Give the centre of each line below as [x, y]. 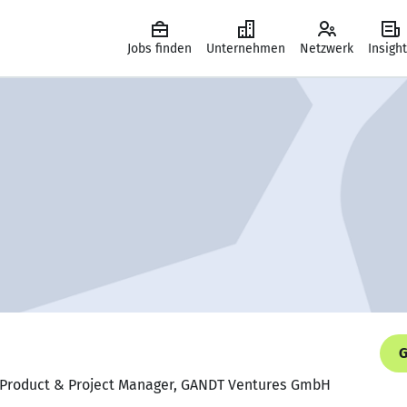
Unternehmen [246, 49]
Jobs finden [159, 49]
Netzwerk [327, 49]
